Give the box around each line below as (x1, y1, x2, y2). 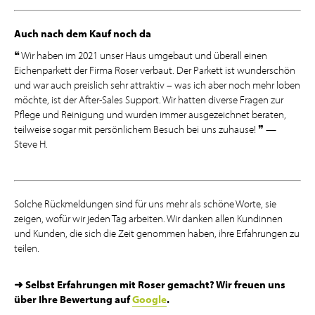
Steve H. (14, 137, 48, 151)
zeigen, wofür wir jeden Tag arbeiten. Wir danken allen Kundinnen (14, 212, 283, 226)
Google (132, 292, 167, 307)
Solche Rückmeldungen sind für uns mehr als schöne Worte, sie (14, 197, 276, 211)
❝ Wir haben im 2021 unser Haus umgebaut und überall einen (14, 49, 267, 63)
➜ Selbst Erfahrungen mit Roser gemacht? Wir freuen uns (14, 278, 285, 292)
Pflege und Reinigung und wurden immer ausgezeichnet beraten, (14, 108, 286, 122)
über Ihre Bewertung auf (14, 292, 132, 307)
